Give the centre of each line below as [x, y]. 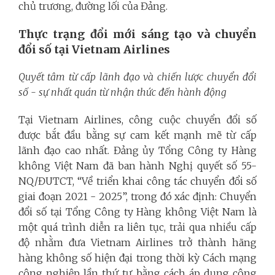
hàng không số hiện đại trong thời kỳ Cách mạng [137, 258]
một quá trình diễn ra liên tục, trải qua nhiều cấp [137, 227]
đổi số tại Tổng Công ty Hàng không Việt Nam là [137, 212]
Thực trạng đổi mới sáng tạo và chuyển [137, 34]
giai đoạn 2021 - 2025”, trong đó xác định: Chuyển [137, 196]
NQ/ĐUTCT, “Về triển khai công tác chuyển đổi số [137, 181]
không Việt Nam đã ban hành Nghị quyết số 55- [137, 166]
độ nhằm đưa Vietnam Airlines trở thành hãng [137, 242]
